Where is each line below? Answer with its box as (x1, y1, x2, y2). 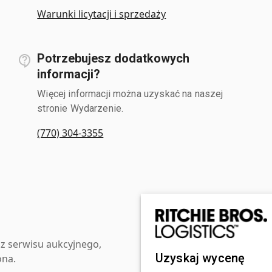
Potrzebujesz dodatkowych (37, 50, 190, 66)
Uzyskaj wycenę (155, 250, 245, 265)
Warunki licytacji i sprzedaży (37, 7, 166, 21)
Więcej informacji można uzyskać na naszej (37, 87, 223, 100)
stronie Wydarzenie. (37, 102, 124, 114)
